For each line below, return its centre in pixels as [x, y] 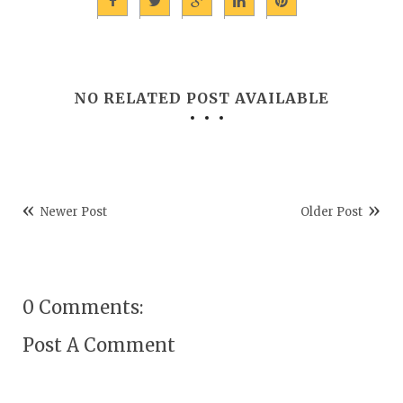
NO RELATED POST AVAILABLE [201, 98]
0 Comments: [83, 307]
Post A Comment [99, 345]
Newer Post [73, 211]
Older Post [332, 211]
